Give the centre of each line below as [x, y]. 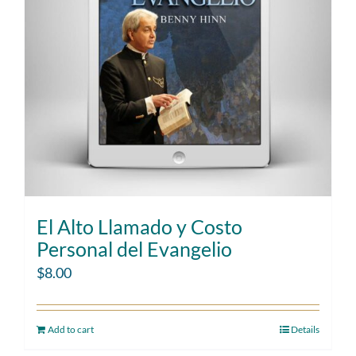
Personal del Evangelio [134, 249]
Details [305, 329]
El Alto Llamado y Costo [139, 226]
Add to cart [71, 329]
